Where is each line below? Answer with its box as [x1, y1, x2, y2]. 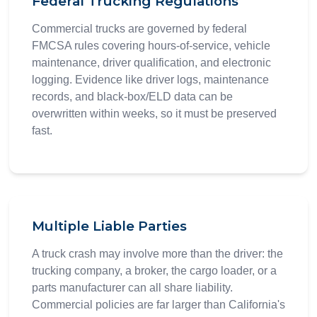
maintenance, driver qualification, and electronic [31, 57, 271, 69]
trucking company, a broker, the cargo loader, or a [31, 265, 277, 277]
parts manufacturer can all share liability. [31, 282, 233, 294]
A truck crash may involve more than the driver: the [31, 248, 283, 260]
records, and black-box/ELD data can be [31, 91, 233, 103]
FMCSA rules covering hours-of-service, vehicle [31, 40, 270, 52]
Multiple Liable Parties [31, 218, 187, 235]
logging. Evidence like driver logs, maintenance [31, 74, 269, 86]
